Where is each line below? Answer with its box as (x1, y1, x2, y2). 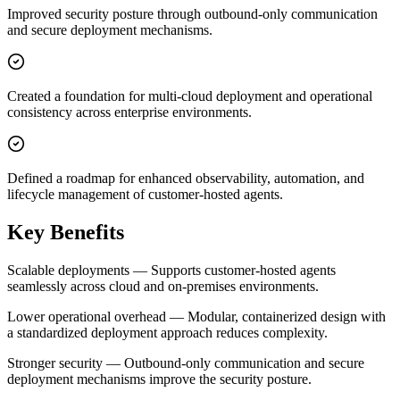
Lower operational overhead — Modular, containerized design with (7, 308, 386, 324)
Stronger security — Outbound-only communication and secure (7, 354, 364, 371)
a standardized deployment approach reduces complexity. (7, 324, 328, 340)
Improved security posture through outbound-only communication (7, 6, 378, 22)
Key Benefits (7, 220, 124, 244)
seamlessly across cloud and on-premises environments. (7, 278, 319, 294)
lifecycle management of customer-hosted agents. (7, 187, 283, 203)
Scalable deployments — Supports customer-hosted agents (7, 262, 336, 278)
